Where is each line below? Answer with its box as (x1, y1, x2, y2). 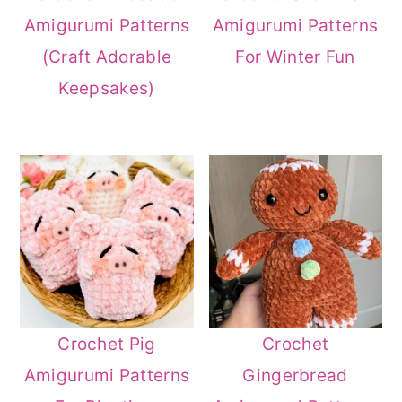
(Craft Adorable (41, 47, 172, 68)
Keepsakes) (58, 78, 155, 100)
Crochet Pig (57, 334, 156, 355)
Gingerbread (242, 365, 348, 387)
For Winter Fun (235, 47, 355, 68)
